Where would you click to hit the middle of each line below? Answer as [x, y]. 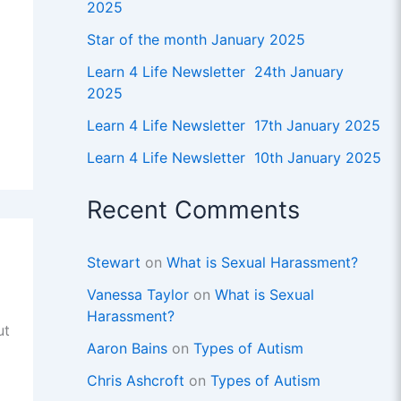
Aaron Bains [127, 349]
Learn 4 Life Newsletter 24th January [215, 72]
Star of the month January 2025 [196, 40]
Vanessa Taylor [137, 295]
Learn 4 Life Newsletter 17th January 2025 [233, 126]
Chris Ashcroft [135, 381]
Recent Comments [193, 210]
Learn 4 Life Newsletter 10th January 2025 [234, 158]
